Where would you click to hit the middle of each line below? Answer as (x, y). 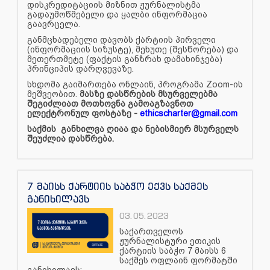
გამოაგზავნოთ (161, 103)
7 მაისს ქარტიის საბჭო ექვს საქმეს (118, 186)
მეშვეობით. (53, 94)
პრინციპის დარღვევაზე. (82, 68)
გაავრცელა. (55, 24)
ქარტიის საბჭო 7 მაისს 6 (173, 250)
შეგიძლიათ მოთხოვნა (77, 103)
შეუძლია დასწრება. (71, 138)
